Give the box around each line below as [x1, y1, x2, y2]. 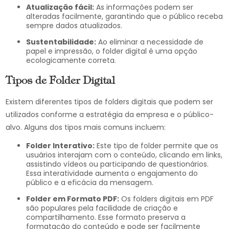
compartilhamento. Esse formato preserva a [26, 212, 186, 222]
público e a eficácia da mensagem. [26, 177, 154, 188]
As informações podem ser [94, 2, 194, 12]
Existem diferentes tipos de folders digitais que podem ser [6, 97, 214, 107]
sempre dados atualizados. [26, 20, 123, 31]
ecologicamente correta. [26, 55, 117, 65]
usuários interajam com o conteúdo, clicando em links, [26, 150, 223, 160]
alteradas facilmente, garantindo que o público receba [26, 11, 223, 21]
